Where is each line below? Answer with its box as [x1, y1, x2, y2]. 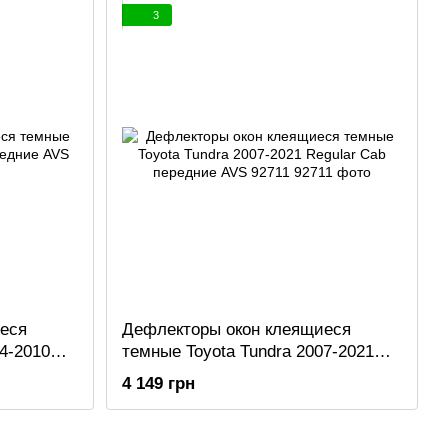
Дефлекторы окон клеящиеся [122, 320, 351, 340]
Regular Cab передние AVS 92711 [122, 364, 381, 384]
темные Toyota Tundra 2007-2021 [122, 342, 374, 362]
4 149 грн [122, 374, 195, 394]
